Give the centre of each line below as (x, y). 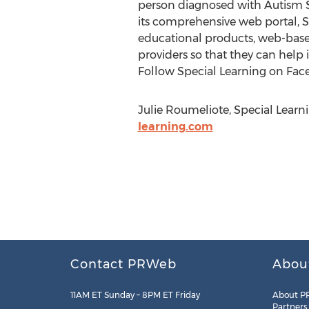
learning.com (175, 127)
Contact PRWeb (123, 264)
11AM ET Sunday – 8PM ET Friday (135, 295)
